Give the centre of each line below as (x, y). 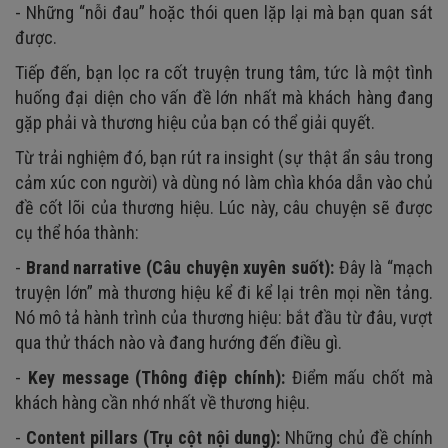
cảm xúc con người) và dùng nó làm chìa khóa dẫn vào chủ (224, 182)
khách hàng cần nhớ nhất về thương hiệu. (162, 402)
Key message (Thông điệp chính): (159, 377)
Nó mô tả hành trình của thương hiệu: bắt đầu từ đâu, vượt (224, 317)
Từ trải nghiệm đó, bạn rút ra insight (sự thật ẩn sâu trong (224, 157)
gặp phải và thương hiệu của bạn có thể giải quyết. (195, 122)
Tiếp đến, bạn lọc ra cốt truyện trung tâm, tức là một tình (224, 72)
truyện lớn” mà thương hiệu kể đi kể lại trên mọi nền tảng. (224, 292)
